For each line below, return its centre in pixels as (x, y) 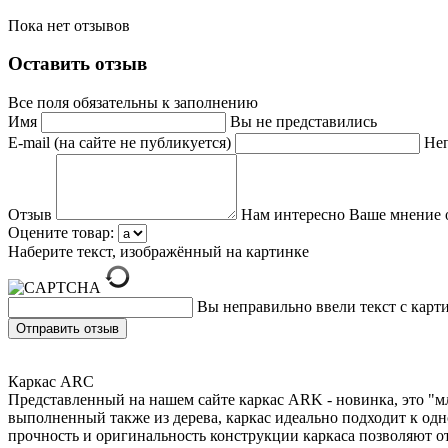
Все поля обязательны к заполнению (133, 103)
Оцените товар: (61, 233)
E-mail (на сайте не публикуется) (121, 143)
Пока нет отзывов (69, 25)
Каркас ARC (51, 382)
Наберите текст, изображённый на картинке (158, 252)
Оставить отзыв (77, 64)
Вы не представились (303, 122)
